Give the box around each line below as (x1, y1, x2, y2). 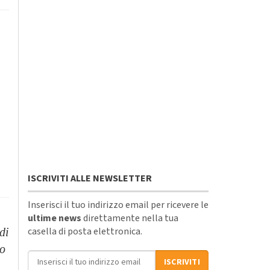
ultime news (28, 211, 81, 225)
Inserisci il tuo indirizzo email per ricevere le (28, 198, 209, 212)
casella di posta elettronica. (28, 224, 142, 238)
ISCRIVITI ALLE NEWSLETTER (28, 171, 152, 185)
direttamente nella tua (81, 211, 178, 225)
